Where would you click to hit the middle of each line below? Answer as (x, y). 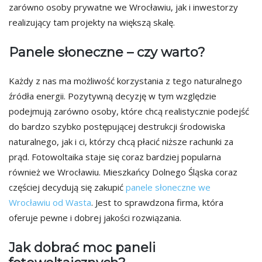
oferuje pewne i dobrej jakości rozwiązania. (95, 217)
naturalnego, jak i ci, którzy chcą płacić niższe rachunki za (121, 141)
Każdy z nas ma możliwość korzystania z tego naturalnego (125, 80)
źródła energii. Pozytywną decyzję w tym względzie (113, 96)
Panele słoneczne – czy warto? (107, 53)
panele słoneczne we (168, 187)
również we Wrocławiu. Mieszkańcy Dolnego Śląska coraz (123, 172)
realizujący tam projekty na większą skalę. (92, 23)
